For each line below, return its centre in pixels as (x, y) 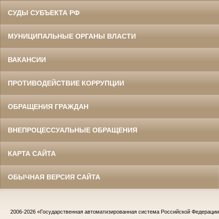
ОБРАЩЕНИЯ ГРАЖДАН (48, 106)
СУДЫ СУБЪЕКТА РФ (44, 12)
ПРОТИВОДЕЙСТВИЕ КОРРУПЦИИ (66, 83)
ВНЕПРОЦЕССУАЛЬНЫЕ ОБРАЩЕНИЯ (73, 130)
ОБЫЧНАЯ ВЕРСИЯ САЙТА (54, 177)
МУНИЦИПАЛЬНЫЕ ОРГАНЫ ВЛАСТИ (72, 36)
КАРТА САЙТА (32, 153)
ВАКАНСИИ (27, 59)
